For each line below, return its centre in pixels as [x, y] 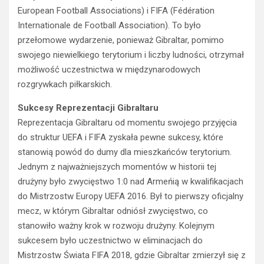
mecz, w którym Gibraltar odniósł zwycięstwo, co [113, 211]
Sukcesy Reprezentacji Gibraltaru [88, 108]
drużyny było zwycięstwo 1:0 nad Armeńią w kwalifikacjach [131, 182]
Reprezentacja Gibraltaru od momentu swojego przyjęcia [127, 123]
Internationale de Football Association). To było [109, 26]
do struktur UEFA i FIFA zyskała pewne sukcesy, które [121, 138]
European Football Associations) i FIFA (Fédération [116, 11]
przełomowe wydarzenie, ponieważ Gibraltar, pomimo [121, 40]
